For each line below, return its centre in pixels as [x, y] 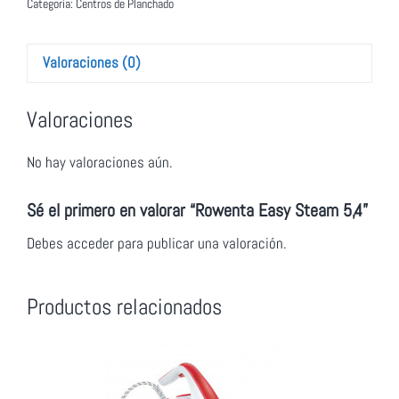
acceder [90, 243]
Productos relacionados [124, 306]
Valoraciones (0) [92, 63]
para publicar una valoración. [200, 243]
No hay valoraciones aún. [100, 163]
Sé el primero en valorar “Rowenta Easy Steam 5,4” [197, 210]
